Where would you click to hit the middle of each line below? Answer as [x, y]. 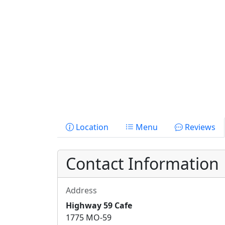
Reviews [199, 127]
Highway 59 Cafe [99, 205]
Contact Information [142, 163]
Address [81, 190]
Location [91, 127]
